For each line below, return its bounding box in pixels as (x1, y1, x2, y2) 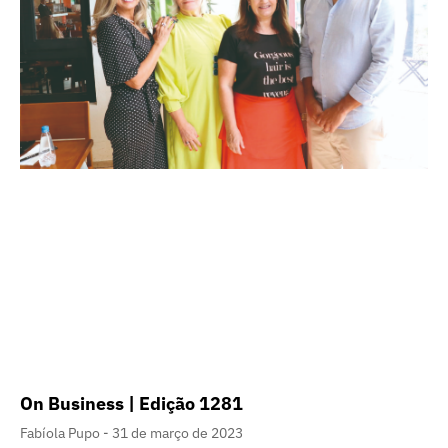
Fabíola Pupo (20, 423, 103, 442)
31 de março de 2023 (112, 423, 243, 442)
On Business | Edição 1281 (20, 391, 243, 415)
